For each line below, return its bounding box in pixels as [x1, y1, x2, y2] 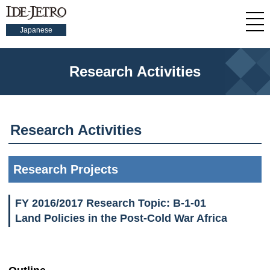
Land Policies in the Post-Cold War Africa [15, 212, 227, 224]
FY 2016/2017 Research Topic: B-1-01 [15, 197, 206, 209]
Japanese [20, 26, 52, 34]
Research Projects [13, 163, 118, 176]
